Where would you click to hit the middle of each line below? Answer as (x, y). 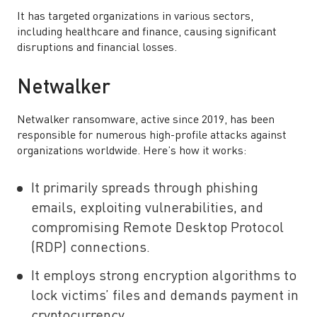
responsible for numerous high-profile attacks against (152, 136)
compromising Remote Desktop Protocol (157, 229)
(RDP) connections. (92, 248)
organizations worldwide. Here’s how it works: (132, 151)
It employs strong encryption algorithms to (164, 277)
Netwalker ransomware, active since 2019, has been (146, 120)
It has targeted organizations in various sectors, (135, 17)
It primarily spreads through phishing (145, 189)
